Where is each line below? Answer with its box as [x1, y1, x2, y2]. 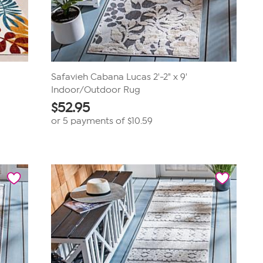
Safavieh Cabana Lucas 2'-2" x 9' [50, 72, 187, 82]
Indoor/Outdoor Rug [50, 85, 140, 95]
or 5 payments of [50, 116, 127, 126]
